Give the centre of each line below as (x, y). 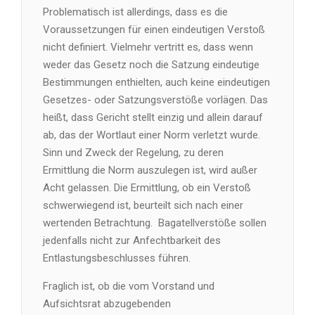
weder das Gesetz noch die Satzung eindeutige (151, 65)
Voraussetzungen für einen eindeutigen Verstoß (154, 30)
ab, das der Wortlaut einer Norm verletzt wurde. (152, 135)
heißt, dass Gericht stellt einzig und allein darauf (153, 117)
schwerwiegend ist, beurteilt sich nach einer (143, 205)
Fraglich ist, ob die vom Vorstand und (129, 286)
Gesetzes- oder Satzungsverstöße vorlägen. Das (155, 100)
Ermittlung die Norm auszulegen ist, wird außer (150, 170)
